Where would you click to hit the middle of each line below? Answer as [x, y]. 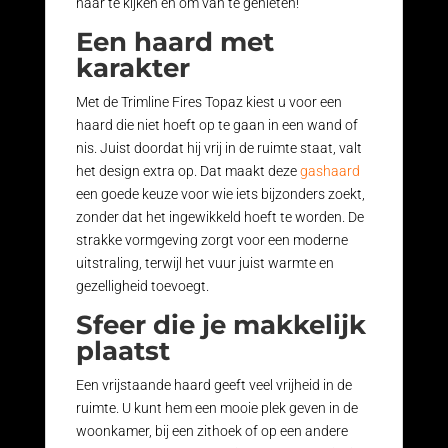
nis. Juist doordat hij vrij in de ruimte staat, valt [218, 148]
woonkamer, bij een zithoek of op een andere [211, 431]
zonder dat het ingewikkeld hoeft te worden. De [219, 217]
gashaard [329, 171]
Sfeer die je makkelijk [220, 325]
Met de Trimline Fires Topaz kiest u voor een [208, 102]
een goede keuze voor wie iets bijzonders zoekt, [220, 194]
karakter [132, 68]
